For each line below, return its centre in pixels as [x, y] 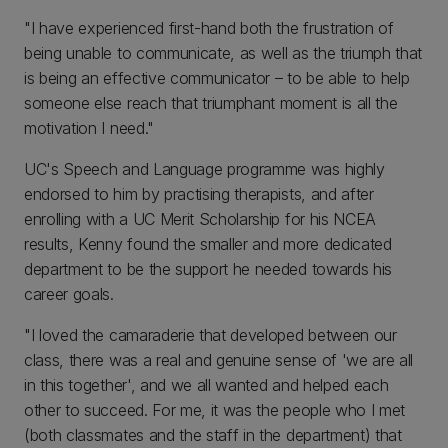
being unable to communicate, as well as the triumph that [223, 53]
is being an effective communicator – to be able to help [217, 78]
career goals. [69, 294]
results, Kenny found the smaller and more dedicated [208, 244]
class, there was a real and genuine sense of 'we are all [219, 360]
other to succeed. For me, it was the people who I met [215, 410]
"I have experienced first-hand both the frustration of [209, 28]
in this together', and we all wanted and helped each [206, 385]
